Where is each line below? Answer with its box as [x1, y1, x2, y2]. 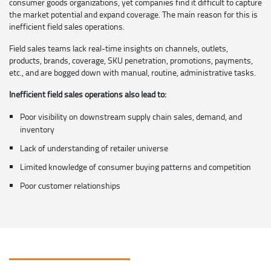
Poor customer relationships [20, 179, 120, 191]
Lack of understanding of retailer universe [20, 142, 168, 154]
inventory [20, 123, 54, 135]
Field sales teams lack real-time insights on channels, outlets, [9, 42, 228, 54]
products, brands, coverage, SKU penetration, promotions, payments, [9, 54, 253, 66]
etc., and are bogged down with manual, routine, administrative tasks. [9, 66, 256, 78]
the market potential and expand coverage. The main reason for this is [9, 8, 258, 20]
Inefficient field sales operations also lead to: [9, 88, 166, 100]
